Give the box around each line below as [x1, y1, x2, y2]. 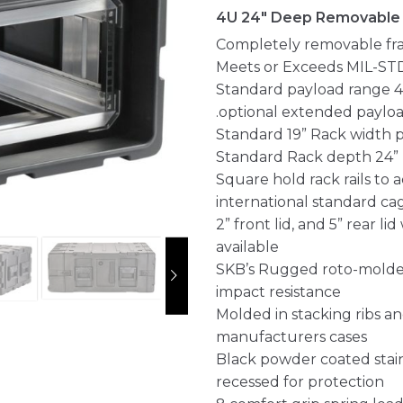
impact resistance [216, 282, 341, 300]
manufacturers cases [216, 327, 367, 345]
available [216, 237, 279, 255]
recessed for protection [216, 372, 384, 390]
